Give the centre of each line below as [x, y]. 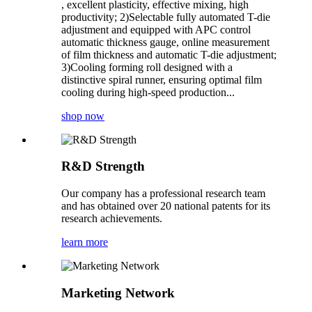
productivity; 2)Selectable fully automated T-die [166, 17]
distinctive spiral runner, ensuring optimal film [162, 79]
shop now [83, 116]
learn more [85, 242]
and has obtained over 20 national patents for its [166, 206]
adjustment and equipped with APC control [156, 29]
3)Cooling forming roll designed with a [147, 67]
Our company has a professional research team [163, 194]
